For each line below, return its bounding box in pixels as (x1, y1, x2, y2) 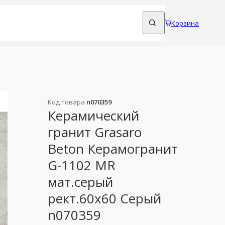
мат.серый (48, 173, 114, 191)
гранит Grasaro (48, 123, 142, 142)
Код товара (48, 97, 87, 106)
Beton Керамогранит (48, 140, 178, 158)
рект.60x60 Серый (48, 189, 162, 208)
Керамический (48, 106, 140, 125)
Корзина (171, 18, 199, 28)
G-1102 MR (48, 156, 116, 175)
